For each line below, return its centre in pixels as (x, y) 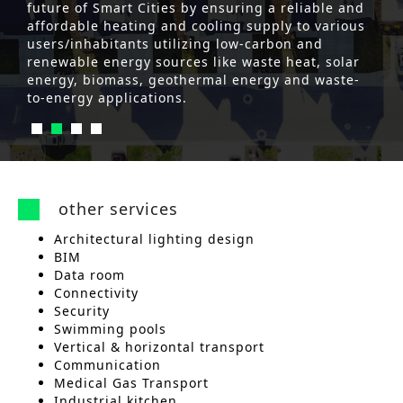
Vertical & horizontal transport (159, 347)
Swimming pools (110, 329)
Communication (107, 365)
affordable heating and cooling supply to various (196, 26)
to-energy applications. (107, 98)
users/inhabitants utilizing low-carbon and (175, 44)
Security (82, 311)
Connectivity (96, 293)
